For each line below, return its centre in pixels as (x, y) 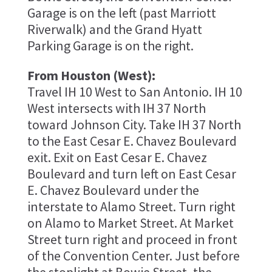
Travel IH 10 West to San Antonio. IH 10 (134, 91)
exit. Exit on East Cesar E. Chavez (117, 157)
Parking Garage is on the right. (110, 45)
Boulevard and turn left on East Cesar (131, 173)
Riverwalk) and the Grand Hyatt (114, 29)
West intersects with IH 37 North (116, 108)
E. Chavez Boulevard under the (113, 190)
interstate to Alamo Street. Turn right (131, 206)
